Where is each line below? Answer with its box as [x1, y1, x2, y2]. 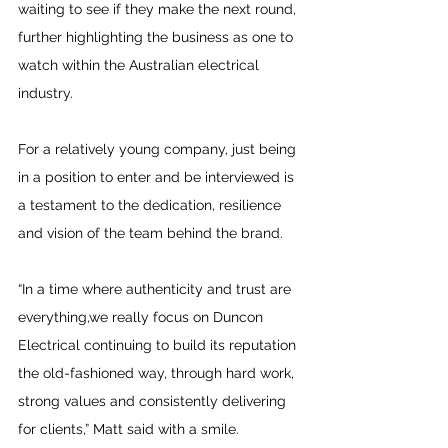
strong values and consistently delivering [18, 393, 290, 409]
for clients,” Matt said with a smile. [18, 421, 239, 437]
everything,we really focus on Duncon [18, 309, 267, 325]
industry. [18, 85, 77, 101]
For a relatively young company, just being [18, 141, 300, 157]
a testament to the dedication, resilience [18, 197, 285, 213]
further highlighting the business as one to [18, 29, 297, 45]
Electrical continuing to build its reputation [18, 337, 300, 353]
